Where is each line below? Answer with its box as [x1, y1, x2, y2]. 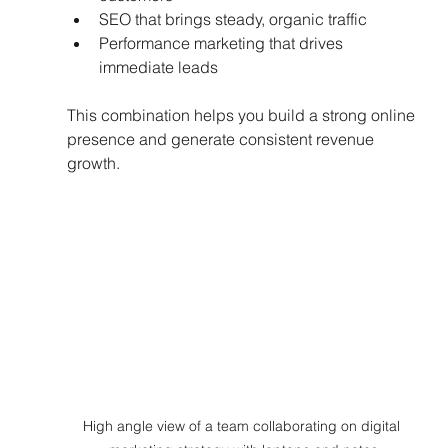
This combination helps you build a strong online [66, 104, 419, 125]
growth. [66, 152, 120, 173]
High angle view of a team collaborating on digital [83, 417, 405, 436]
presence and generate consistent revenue [66, 128, 378, 149]
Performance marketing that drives [98, 32, 347, 53]
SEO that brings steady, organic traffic [98, 8, 375, 29]
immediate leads [98, 56, 226, 77]
